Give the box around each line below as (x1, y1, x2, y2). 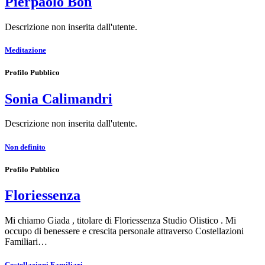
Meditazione (5, 46, 46, 55)
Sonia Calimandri (5, 91, 112, 106)
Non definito (5, 142, 46, 151)
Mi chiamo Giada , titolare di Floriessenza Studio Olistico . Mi (5, 215, 236, 225)
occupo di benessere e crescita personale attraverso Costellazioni (5, 225, 244, 236)
